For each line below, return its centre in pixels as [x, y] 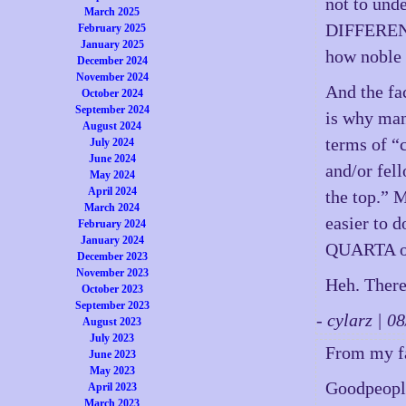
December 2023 [112, 256]
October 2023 [112, 289]
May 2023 [112, 371]
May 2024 [112, 175]
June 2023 [112, 354]
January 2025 [112, 44]
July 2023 [112, 338]
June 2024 [112, 159]
